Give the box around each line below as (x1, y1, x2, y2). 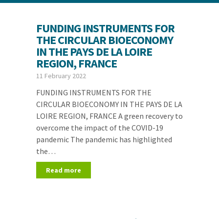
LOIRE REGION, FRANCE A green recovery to (36, 111, 183, 121)
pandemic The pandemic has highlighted (36, 134, 172, 144)
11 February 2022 (36, 71, 86, 80)
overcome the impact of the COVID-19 (36, 123, 163, 132)
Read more (45, 166, 81, 175)
